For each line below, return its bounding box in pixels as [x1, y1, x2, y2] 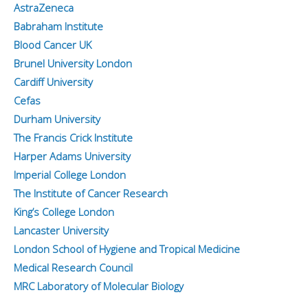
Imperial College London [14, 168, 126, 182]
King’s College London [14, 205, 114, 219]
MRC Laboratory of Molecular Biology [14, 279, 184, 294]
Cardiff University [14, 75, 93, 89]
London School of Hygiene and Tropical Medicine [14, 242, 240, 256]
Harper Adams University [14, 149, 131, 164]
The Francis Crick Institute [14, 131, 133, 145]
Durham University [14, 112, 100, 126]
